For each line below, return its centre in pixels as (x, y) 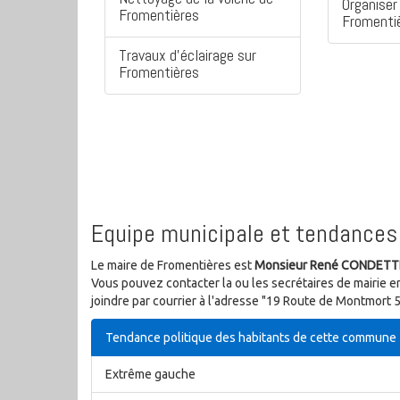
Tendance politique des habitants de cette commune (251, 338)
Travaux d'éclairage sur (187, 55)
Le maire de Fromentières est (173, 266)
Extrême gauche (150, 375)
